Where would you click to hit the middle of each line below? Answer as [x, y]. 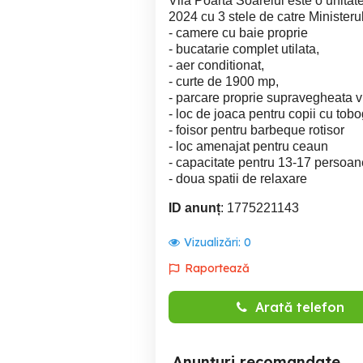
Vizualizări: [214, 242]
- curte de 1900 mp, [224, 81]
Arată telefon [299, 307]
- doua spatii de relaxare [238, 179]
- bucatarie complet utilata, [244, 49]
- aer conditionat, [216, 65]
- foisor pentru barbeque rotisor [256, 130]
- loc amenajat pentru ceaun [248, 146]
